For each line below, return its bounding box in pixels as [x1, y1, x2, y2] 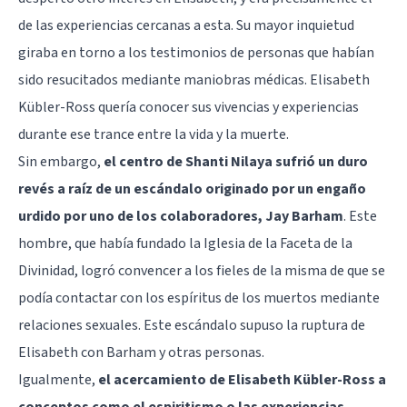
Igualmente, [18, 369, 98, 390]
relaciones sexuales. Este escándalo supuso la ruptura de [18, 314, 365, 335]
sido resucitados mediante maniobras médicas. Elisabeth [18, 69, 370, 90]
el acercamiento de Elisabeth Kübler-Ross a [98, 369, 386, 390]
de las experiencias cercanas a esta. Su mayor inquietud [18, 15, 354, 35]
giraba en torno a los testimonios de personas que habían [18, 42, 374, 63]
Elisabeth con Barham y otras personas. [18, 342, 264, 362]
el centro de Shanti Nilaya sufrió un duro [104, 151, 368, 172]
